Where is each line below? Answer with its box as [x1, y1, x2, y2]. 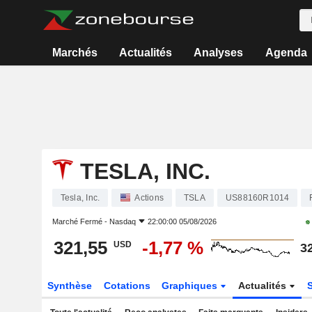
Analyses [194, 47, 244, 58]
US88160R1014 [225, 193, 290, 203]
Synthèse [47, 280, 92, 291]
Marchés [52, 47, 97, 58]
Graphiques [162, 280, 221, 291]
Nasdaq [109, 217, 136, 226]
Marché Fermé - [52, 217, 109, 226]
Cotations [103, 280, 150, 291]
